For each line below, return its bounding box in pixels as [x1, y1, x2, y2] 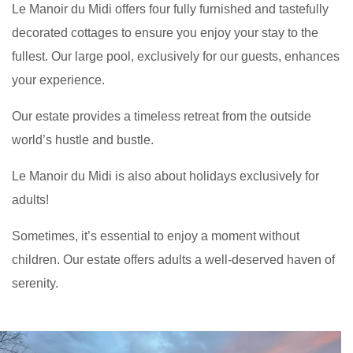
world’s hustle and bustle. [12, 133, 154, 147]
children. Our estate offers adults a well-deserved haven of [12, 253, 335, 266]
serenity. [12, 277, 58, 290]
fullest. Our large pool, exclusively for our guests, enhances [12, 50, 340, 63]
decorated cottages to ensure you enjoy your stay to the [12, 26, 318, 39]
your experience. [12, 73, 105, 87]
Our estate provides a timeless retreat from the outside [12, 110, 311, 123]
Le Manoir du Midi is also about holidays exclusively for [12, 169, 319, 183]
